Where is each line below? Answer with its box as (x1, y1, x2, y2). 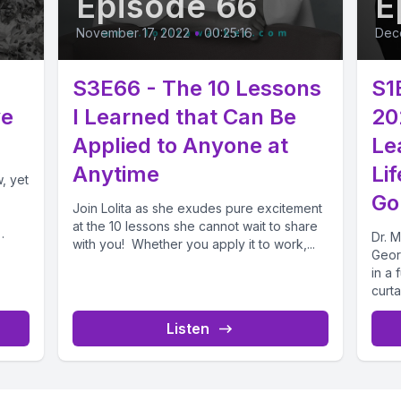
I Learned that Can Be (73, 104, 297, 131)
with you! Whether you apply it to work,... (73, 236, 316, 252)
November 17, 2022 (76, 25, 191, 41)
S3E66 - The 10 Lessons (73, 75, 322, 102)
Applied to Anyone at (73, 132, 289, 159)
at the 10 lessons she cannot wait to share (73, 218, 319, 235)
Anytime (73, 161, 160, 188)
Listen (166, 320, 209, 338)
